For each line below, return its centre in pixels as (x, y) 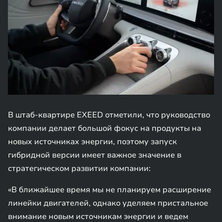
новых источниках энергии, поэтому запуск (92, 142)
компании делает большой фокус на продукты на (105, 128)
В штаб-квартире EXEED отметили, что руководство (109, 115)
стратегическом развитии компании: (79, 168)
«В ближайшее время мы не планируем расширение (110, 190)
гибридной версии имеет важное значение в (95, 155)
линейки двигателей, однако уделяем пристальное (108, 203)
